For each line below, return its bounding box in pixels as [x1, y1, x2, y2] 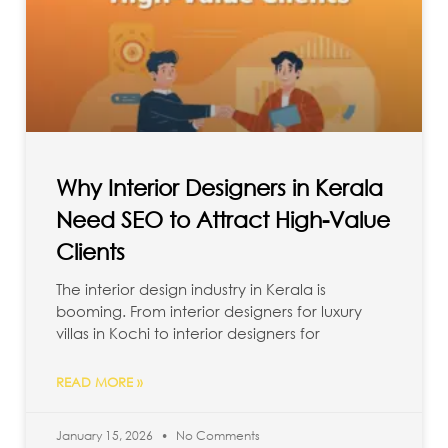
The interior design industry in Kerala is [56, 279, 326, 300]
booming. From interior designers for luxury [56, 301, 362, 322]
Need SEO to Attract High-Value [56, 207, 390, 233]
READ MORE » [56, 374, 143, 392]
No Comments [173, 427, 260, 445]
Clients [56, 239, 125, 265]
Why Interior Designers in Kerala [56, 175, 383, 201]
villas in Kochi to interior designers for [56, 323, 320, 344]
